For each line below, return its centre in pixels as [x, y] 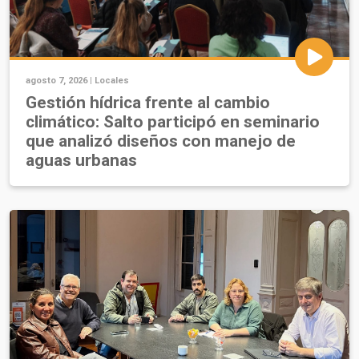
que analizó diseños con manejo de [161, 141]
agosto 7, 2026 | [60, 81]
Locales [112, 81]
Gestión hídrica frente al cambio [148, 103]
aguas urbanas [81, 161]
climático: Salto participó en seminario [173, 122]
